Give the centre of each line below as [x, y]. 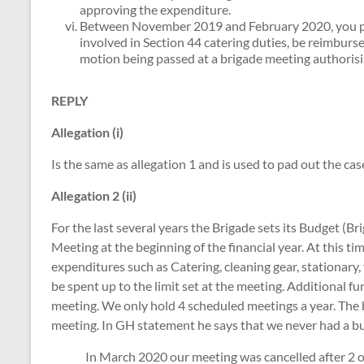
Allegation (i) [87, 132]
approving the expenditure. [155, 10]
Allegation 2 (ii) [94, 196]
